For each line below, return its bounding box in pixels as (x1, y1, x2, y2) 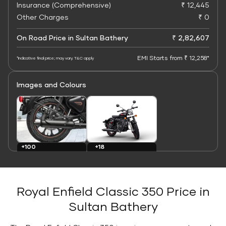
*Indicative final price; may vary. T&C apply (17, 55, 94, 61)
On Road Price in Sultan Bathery (17, 33, 128, 42)
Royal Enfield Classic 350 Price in (16, 184, 210, 199)
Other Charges (17, 13, 69, 21)
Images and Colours (17, 80, 86, 89)
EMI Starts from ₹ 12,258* (137, 54, 209, 62)
